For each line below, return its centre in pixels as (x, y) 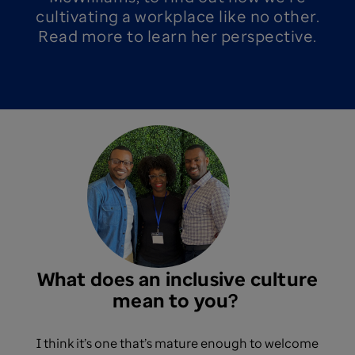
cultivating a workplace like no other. (177, 16)
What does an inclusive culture (177, 279)
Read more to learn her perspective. (177, 36)
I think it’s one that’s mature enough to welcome (177, 343)
